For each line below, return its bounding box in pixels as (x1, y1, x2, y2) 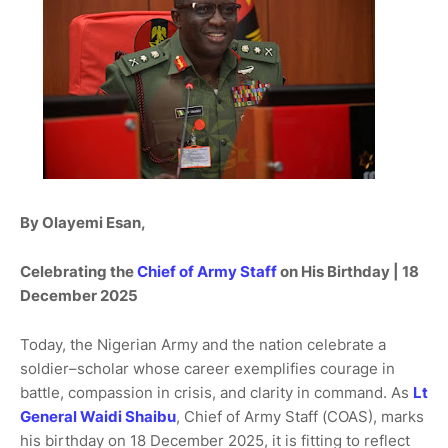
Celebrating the (20, 262, 137, 281)
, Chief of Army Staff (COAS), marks (176, 407, 424, 426)
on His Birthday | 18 (277, 262, 419, 281)
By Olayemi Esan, (20, 213, 149, 232)
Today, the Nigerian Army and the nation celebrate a (20, 335, 386, 354)
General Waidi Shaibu (20, 407, 176, 426)
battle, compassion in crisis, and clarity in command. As (20, 383, 413, 402)
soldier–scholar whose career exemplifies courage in (20, 359, 395, 378)
